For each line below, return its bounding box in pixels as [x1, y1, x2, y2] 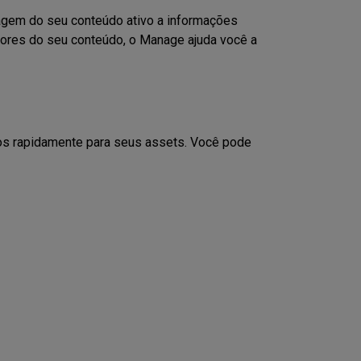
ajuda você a [187, 32, 257, 48]
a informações [156, 13, 238, 28]
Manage [139, 32, 185, 48]
